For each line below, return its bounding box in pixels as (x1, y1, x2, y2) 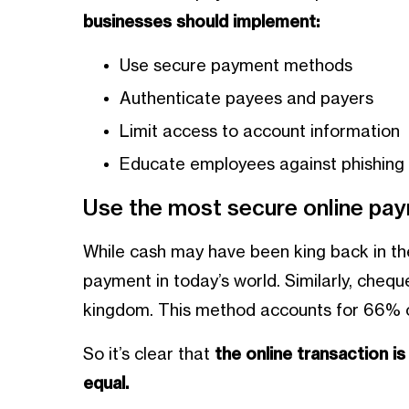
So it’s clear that (82, 345, 215, 362)
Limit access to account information (119, 122, 400, 140)
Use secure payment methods (119, 57, 352, 74)
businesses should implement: (82, 13, 320, 30)
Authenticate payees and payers (119, 89, 373, 107)
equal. (82, 374, 129, 392)
